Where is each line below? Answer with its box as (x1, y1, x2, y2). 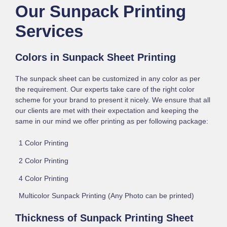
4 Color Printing (18, 174, 68, 182)
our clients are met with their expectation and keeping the (15, 107, 199, 115)
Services (15, 22, 84, 41)
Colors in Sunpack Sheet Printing (15, 52, 176, 63)
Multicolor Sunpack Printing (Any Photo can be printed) (18, 192, 194, 200)
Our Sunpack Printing (15, 2, 186, 21)
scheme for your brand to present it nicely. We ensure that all (15, 96, 211, 104)
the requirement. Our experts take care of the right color (15, 86, 195, 94)
